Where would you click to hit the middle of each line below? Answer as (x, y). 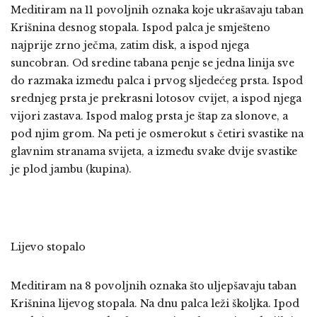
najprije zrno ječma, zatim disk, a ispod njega (130, 45)
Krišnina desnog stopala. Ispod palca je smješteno (140, 27)
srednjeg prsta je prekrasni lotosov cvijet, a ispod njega (156, 98)
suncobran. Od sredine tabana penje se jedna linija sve (152, 63)
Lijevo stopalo (48, 247)
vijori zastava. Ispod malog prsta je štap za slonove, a (149, 116)
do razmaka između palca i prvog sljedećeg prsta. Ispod (157, 80)
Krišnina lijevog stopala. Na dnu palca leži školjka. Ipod (155, 303)
